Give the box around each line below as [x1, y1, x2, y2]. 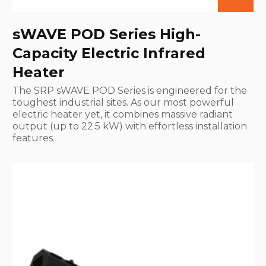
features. [12, 132, 55, 144]
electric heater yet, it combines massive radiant [12, 108, 233, 120]
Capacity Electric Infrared [12, 44, 205, 62]
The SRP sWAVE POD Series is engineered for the [12, 84, 247, 96]
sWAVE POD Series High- [12, 25, 201, 43]
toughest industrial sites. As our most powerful [12, 96, 234, 108]
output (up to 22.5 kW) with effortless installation [12, 120, 247, 132]
